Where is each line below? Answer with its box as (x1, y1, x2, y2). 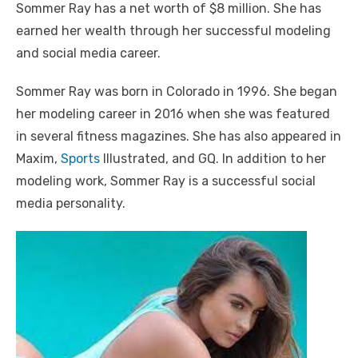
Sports (61, 151, 100, 166)
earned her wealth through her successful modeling (16, 23, 331, 38)
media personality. (16, 196, 125, 211)
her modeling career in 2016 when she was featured (16, 106, 330, 121)
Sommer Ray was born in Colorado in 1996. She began (16, 84, 337, 99)
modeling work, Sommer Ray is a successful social (16, 173, 316, 189)
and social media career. (16, 46, 161, 61)
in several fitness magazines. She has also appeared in (16, 129, 341, 144)
